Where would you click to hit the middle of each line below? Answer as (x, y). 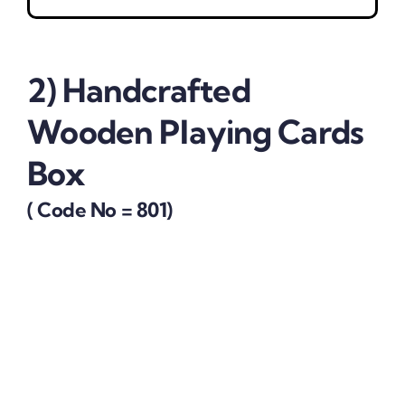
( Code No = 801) (99, 209)
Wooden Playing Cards (195, 132)
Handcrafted (156, 90)
